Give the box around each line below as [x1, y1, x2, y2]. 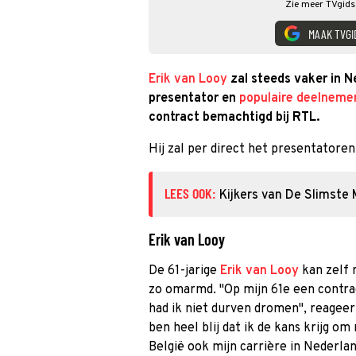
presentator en [149, 91, 239, 106]
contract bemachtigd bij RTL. [149, 110, 319, 126]
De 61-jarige [149, 263, 220, 279]
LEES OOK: [164, 184, 219, 202]
